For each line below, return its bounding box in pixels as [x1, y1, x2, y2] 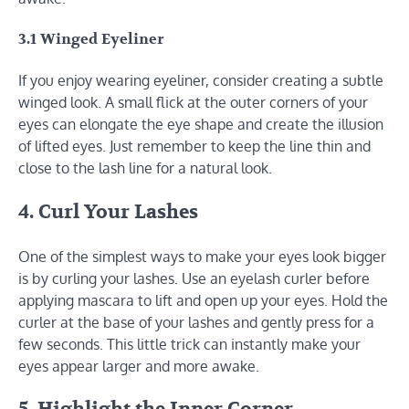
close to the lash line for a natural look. [18, 159, 272, 178]
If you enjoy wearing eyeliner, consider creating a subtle [18, 71, 383, 90]
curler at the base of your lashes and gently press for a [18, 312, 374, 331]
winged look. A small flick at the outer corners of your [18, 93, 368, 112]
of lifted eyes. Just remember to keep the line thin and [18, 137, 371, 156]
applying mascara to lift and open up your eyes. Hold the [18, 290, 388, 309]
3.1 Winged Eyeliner [18, 29, 163, 48]
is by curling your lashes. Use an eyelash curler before [18, 268, 370, 288]
